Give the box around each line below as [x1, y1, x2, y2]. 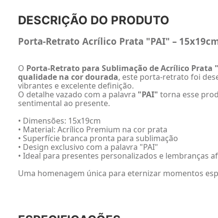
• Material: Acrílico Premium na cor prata [18, 124, 167, 135]
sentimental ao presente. [18, 98, 110, 109]
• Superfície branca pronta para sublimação [18, 133, 178, 144]
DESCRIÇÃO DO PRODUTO [18, 13, 169, 27]
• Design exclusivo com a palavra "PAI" [18, 142, 158, 153]
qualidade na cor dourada [18, 72, 118, 83]
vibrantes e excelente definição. [18, 80, 134, 91]
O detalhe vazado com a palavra [18, 89, 138, 100]
